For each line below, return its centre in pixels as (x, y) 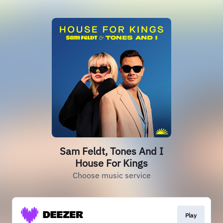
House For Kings (111, 163)
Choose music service (111, 175)
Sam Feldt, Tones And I (111, 151)
